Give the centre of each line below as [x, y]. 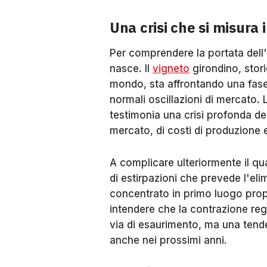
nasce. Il [131, 69]
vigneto [171, 69]
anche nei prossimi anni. [168, 240]
